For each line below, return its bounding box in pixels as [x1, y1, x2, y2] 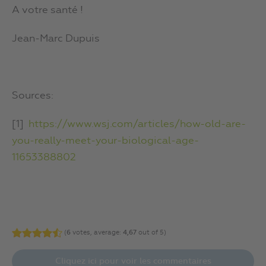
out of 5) [137, 229, 166, 237]
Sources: [12, 91, 53, 102]
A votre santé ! [12, 5, 83, 16]
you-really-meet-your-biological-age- [12, 136, 199, 147]
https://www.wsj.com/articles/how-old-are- [28, 119, 246, 130]
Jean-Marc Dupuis [12, 34, 100, 45]
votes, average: [71, 229, 123, 237]
